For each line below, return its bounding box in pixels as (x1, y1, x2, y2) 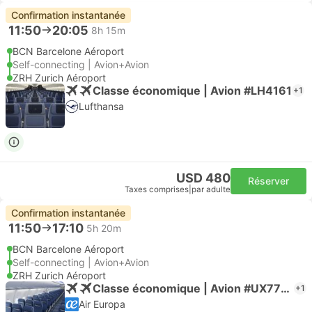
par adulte (192, 185, 231, 194)
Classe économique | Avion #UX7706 (281, 281, 290, 295)
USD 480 (176, 171, 231, 185)
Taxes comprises (125, 185, 189, 194)
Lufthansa (79, 100, 124, 112)
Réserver (248, 175, 289, 187)
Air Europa (79, 298, 125, 310)
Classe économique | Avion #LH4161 (93, 83, 292, 97)
